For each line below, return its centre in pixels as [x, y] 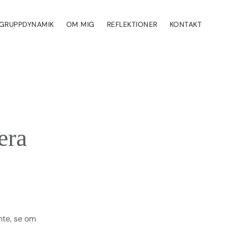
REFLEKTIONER [132, 24]
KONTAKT [185, 24]
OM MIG [80, 24]
